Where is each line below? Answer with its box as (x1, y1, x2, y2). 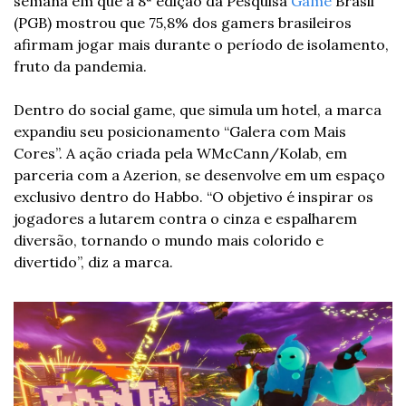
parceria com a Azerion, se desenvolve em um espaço (14, 165, 385, 184)
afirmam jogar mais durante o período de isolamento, (14, 34, 389, 53)
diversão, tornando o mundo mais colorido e (14, 230, 324, 249)
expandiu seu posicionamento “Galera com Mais (14, 121, 346, 140)
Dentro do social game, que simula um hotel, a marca (14, 100, 382, 119)
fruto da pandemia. (14, 56, 147, 75)
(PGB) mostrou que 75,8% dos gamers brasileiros (14, 13, 352, 32)
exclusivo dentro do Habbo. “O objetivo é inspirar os (14, 187, 373, 206)
